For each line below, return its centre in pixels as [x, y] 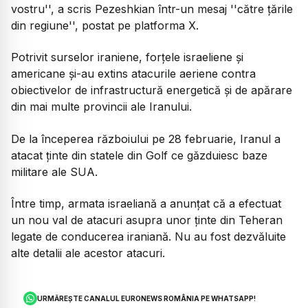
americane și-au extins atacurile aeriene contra [133, 74]
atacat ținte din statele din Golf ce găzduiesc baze [139, 155]
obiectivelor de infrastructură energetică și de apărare [152, 90]
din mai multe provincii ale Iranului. [101, 107]
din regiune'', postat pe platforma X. [105, 25]
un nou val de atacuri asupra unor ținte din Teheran [147, 220]
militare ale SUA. [54, 172]
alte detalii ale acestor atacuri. [88, 253]
